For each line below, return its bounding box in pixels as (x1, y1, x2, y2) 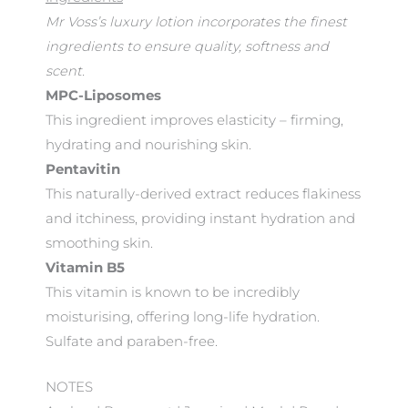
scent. (46, 63, 85, 80)
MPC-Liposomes (46, 87, 161, 105)
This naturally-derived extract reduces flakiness (46, 186, 361, 203)
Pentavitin (46, 161, 120, 178)
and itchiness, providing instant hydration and (46, 210, 355, 228)
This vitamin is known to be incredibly (46, 284, 300, 301)
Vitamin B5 (46, 260, 125, 277)
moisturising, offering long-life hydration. (46, 309, 320, 326)
